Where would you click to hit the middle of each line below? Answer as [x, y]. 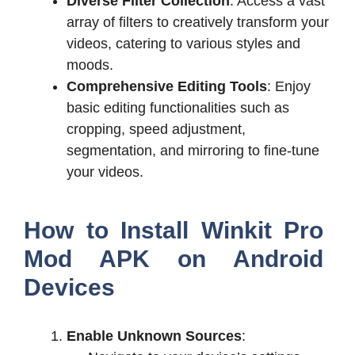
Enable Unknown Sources [154, 336]
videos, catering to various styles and [183, 43]
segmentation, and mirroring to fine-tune [193, 150]
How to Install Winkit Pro [174, 230]
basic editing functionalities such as [178, 107]
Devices [69, 287]
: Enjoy [289, 86]
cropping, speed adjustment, [156, 129]
